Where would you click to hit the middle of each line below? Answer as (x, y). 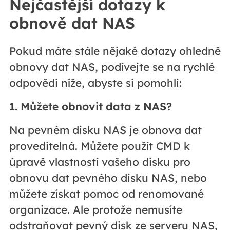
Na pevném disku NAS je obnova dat (105, 130)
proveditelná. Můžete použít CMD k (99, 146)
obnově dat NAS (72, 23)
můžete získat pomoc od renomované (106, 194)
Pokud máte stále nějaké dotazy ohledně (115, 51)
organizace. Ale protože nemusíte (95, 210)
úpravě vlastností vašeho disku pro (100, 162)
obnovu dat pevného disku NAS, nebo (108, 178)
